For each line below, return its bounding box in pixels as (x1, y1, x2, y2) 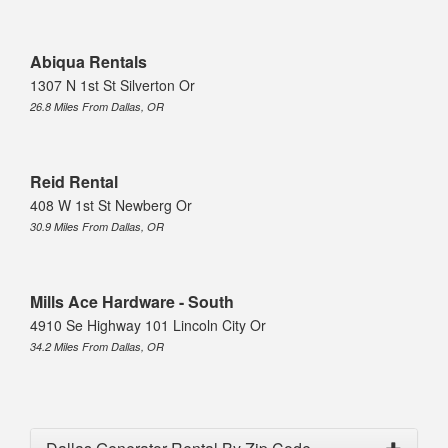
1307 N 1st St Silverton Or (30, 75, 195, 96)
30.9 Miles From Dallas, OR (30, 219, 164, 235)
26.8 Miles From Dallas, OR (30, 99, 164, 115)
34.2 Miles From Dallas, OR (30, 339, 164, 355)
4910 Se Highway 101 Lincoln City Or (30, 315, 266, 336)
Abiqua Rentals (30, 50, 147, 74)
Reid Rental (30, 170, 118, 194)
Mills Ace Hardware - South (30, 290, 234, 314)
